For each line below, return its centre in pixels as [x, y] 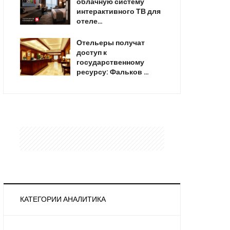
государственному [110, 62]
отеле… [89, 21]
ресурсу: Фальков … [112, 72]
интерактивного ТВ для [118, 11]
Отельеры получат [110, 43]
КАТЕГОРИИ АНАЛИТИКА [63, 199]
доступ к [91, 52]
